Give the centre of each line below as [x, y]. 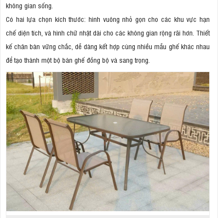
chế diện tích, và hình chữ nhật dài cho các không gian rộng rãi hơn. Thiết [108, 32]
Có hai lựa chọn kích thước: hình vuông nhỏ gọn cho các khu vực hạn [108, 18]
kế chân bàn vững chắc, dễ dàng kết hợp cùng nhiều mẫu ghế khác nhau [108, 46]
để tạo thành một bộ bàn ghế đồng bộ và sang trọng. [78, 59]
